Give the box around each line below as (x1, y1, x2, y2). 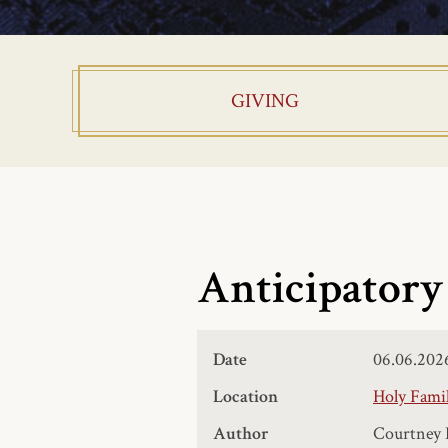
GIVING (230, 88, 299, 114)
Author (213, 422, 269, 445)
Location (213, 385, 278, 408)
